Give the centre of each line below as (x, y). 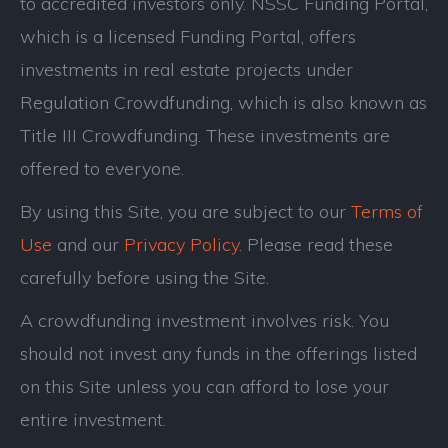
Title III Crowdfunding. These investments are (205, 135)
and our (88, 244)
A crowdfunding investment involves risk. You (204, 320)
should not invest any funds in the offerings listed (218, 353)
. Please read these (316, 244)
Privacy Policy (181, 244)
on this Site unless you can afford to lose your (204, 386)
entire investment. (93, 419)
